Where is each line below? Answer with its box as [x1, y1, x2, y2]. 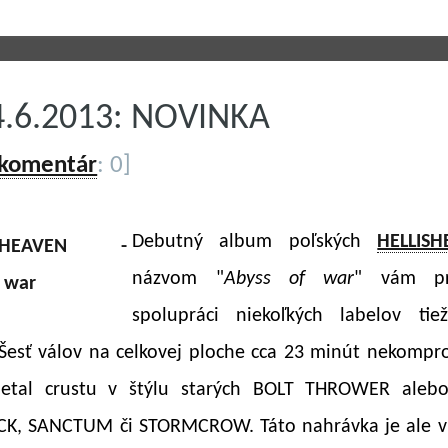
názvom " [132, 269, 224, 289]
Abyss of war [223, 269, 355, 289]
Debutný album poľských [132, 232, 378, 252]
